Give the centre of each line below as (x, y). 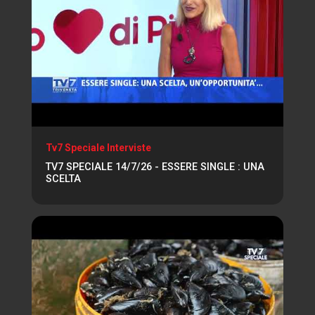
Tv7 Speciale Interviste (98, 147)
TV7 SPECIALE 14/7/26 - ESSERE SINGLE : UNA (155, 167)
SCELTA (63, 179)
